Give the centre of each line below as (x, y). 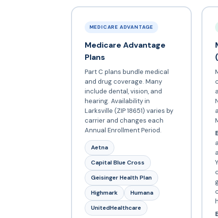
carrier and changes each (124, 120)
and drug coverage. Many (123, 81)
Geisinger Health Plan (121, 177)
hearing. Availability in (117, 101)
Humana (142, 192)
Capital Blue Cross (118, 162)
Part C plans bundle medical (127, 72)
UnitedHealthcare (116, 208)
